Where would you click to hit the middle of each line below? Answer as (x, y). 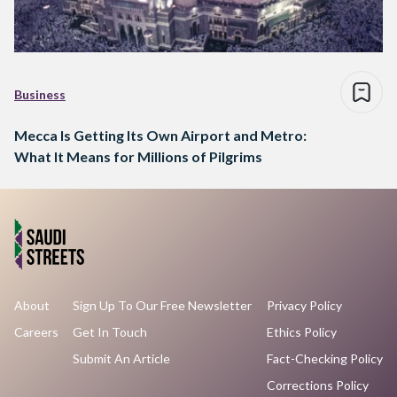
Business (40, 94)
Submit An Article (122, 359)
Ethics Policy (301, 332)
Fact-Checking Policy (324, 359)
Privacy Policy (304, 306)
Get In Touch (110, 332)
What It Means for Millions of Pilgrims (138, 156)
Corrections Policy (317, 385)
